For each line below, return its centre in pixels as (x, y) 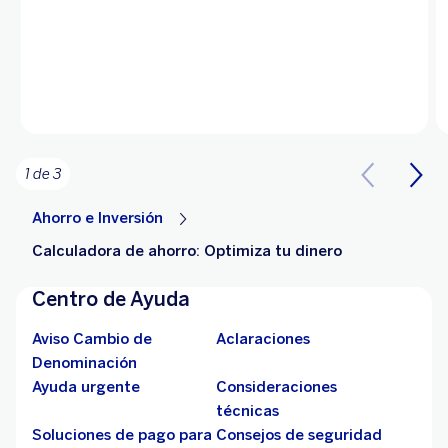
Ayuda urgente (86, 387)
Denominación (84, 363)
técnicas (247, 411)
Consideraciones (276, 387)
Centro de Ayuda (111, 299)
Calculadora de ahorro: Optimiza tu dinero (187, 251)
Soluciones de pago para (122, 435)
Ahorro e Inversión (97, 218)
